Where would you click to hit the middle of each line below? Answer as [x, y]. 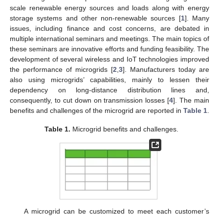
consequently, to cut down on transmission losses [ [90, 100]
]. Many [197, 18]
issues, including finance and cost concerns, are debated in [109, 28]
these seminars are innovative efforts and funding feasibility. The [109, 49]
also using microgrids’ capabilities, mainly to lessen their [109, 79]
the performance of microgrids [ [61, 69]
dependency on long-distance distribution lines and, [109, 90]
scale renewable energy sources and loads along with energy [109, 8]
